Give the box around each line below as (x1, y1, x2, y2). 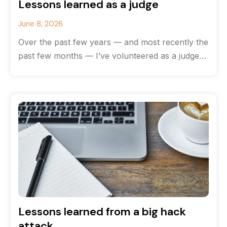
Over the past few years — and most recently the (18, 37, 208, 47)
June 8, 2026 (18, 19, 63, 29)
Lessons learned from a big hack (18, 204, 186, 219)
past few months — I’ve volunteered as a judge (18, 51, 199, 61)
